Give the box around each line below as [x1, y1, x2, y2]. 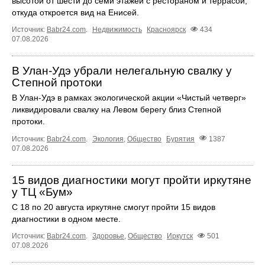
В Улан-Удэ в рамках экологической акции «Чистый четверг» [12, 93, 246, 103]
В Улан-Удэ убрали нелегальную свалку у [12, 64, 232, 77]
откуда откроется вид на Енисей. [12, 8, 139, 18]
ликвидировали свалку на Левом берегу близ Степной [12, 105, 221, 115]
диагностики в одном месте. [12, 214, 121, 224]
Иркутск [167, 231, 193, 240]
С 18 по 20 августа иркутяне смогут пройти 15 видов [12, 202, 215, 212]
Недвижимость [92, 25, 142, 34]
